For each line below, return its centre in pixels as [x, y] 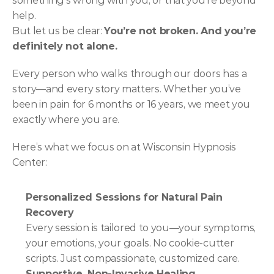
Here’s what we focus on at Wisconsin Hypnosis [124, 147]
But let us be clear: [58, 31]
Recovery [50, 213]
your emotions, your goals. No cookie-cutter [130, 243]
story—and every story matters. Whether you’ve [127, 89]
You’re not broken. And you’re [180, 31]
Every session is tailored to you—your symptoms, [141, 228]
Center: [30, 162]
